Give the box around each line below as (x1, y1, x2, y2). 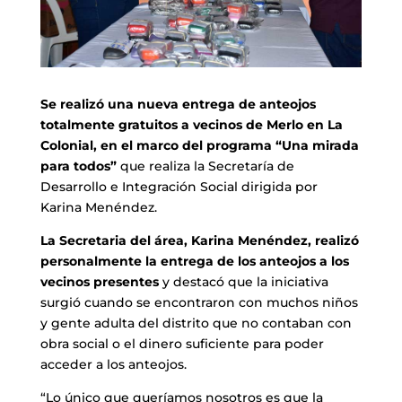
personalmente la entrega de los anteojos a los (39, 252, 349, 269)
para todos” (39, 157, 117, 174)
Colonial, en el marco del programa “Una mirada (39, 136, 359, 153)
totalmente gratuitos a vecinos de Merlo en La (39, 116, 343, 133)
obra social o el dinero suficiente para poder (39, 335, 324, 352)
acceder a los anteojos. (39, 355, 187, 372)
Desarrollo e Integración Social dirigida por (39, 178, 318, 195)
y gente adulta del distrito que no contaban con (39, 314, 352, 331)
